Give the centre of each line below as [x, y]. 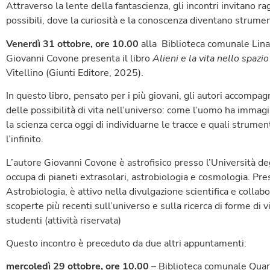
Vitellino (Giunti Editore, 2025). [75, 73]
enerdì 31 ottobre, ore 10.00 [75, 44]
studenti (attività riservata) [64, 220]
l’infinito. [25, 140]
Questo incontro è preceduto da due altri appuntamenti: [126, 244]
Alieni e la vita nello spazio [211, 58]
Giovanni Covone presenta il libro [79, 58]
